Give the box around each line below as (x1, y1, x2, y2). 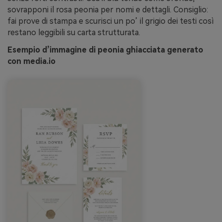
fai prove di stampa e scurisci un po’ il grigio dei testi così (7, 16, 214, 26)
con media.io (7, 56, 55, 66)
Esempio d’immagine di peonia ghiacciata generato (7, 45, 203, 55)
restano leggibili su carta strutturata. (7, 27, 140, 37)
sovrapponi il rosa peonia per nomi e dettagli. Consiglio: (7, 4, 208, 14)
